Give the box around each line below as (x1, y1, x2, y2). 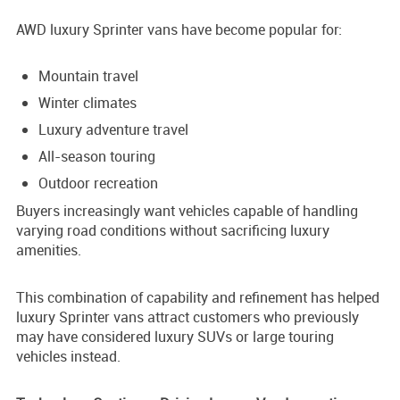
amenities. (16, 240, 81, 261)
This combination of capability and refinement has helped (16, 287, 379, 308)
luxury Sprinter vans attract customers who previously (16, 307, 359, 328)
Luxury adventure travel (38, 120, 188, 140)
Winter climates (38, 93, 137, 113)
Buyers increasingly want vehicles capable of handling (16, 201, 358, 221)
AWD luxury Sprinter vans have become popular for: (16, 20, 342, 40)
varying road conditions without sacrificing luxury (16, 221, 329, 241)
